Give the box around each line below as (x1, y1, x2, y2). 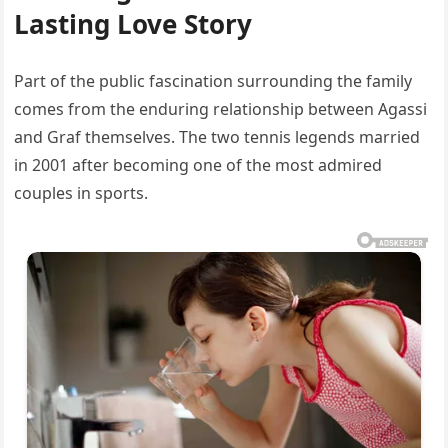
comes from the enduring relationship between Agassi (14, 98, 428, 121)
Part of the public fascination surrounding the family (14, 70, 413, 93)
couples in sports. (14, 182, 149, 205)
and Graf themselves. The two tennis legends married (14, 126, 421, 149)
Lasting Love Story (14, 6, 253, 43)
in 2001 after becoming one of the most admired (14, 154, 383, 177)
